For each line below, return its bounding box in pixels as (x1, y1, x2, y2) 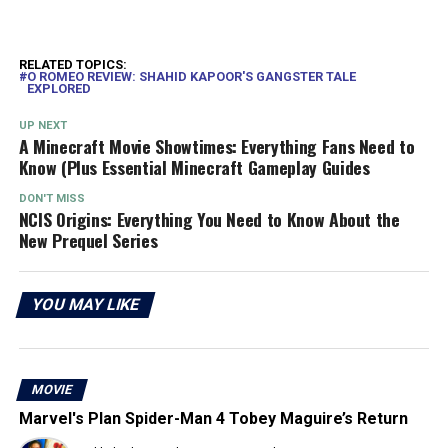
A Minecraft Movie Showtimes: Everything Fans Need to (18, 132, 415, 159)
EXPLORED (26, 80, 91, 96)
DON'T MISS (18, 191, 85, 205)
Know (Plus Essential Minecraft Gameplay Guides (18, 153, 370, 180)
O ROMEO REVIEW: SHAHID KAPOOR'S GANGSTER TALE (26, 68, 356, 84)
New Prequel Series (18, 226, 158, 253)
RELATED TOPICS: (18, 56, 127, 72)
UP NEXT (18, 118, 67, 132)
